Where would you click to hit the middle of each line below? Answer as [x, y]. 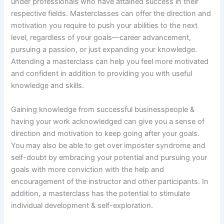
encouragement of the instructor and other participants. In [110, 181]
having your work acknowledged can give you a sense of [108, 121]
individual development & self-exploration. [82, 205]
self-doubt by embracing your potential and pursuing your [109, 157]
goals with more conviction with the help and [88, 169]
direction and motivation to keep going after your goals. [105, 133]
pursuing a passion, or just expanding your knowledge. [104, 50]
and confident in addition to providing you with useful [102, 74]
